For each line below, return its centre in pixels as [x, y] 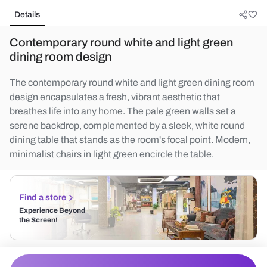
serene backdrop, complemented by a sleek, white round [127, 125]
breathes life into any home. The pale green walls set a [123, 111]
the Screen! [38, 220]
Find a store [43, 198]
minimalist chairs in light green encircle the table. [112, 154]
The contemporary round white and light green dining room [132, 83]
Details [27, 15]
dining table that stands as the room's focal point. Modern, [130, 140]
